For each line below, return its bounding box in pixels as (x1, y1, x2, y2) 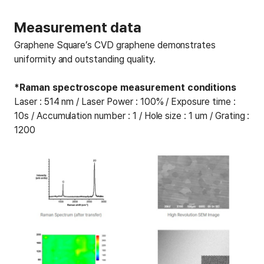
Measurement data (14, 18, 142, 36)
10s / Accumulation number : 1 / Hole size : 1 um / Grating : (14, 110, 250, 121)
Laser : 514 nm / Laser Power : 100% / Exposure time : (14, 95, 236, 107)
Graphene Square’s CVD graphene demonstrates (14, 39, 216, 51)
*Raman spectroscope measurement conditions (14, 81, 237, 93)
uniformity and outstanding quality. (14, 53, 156, 65)
